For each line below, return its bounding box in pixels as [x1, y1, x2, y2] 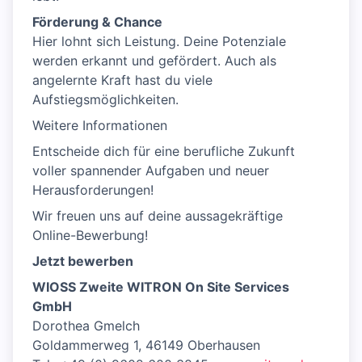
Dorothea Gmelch [32, 318, 140, 335]
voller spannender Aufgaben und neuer [32, 162, 269, 179]
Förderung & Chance [32, 14, 162, 31]
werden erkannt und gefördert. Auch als [32, 53, 276, 69]
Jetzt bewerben [32, 253, 133, 270]
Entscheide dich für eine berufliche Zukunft [32, 143, 295, 160]
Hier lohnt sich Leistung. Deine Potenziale [32, 33, 286, 50]
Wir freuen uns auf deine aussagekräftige [32, 208, 283, 225]
